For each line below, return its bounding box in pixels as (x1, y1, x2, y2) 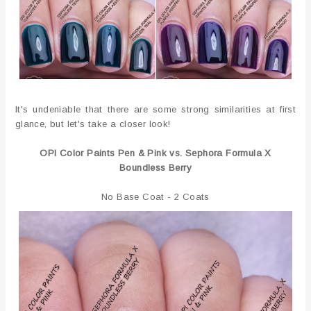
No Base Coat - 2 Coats (101, 191, 210, 202)
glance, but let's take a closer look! (15, 118, 171, 129)
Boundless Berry (119, 162, 192, 173)
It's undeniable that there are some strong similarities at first (15, 103, 296, 115)
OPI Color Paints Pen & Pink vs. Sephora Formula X (40, 147, 271, 158)
